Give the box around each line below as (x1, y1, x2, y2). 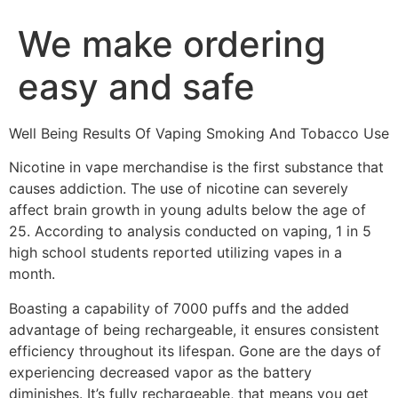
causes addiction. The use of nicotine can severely (9, 179, 348, 198)
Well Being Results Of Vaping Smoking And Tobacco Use (9, 124, 389, 142)
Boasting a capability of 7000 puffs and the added (9, 298, 349, 317)
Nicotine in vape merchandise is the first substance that (9, 158, 384, 177)
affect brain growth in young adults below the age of (9, 201, 366, 219)
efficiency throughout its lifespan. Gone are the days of (9, 341, 381, 360)
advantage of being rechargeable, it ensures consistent (9, 320, 379, 338)
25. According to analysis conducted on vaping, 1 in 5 (9, 222, 371, 241)
